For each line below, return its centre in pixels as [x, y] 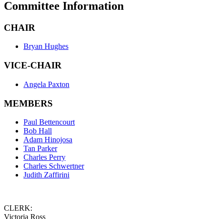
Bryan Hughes [46, 46]
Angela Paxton [46, 84]
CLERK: [18, 208]
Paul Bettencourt [49, 122]
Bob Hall [38, 131]
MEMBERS [28, 103]
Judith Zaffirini [46, 175]
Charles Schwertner [54, 166]
